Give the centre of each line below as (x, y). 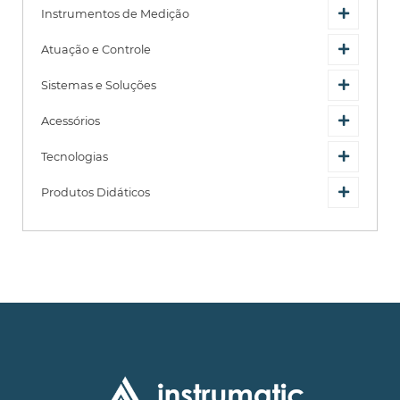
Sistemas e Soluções (99, 85)
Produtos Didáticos (96, 192)
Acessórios (71, 121)
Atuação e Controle (96, 49)
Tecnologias (75, 156)
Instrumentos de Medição (115, 13)
